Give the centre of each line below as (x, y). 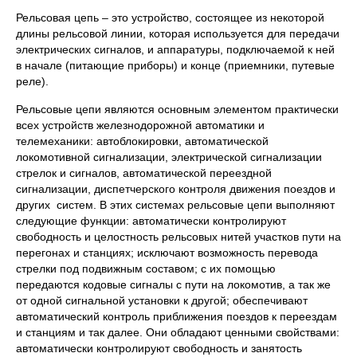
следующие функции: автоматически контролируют (151, 221)
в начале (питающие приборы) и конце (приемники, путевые (175, 65)
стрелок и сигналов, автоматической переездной (144, 173)
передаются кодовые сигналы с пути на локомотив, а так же (173, 284)
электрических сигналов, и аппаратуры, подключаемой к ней (175, 49)
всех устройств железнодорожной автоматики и (140, 125)
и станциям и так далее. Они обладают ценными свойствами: (178, 332)
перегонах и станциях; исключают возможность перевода (167, 253)
